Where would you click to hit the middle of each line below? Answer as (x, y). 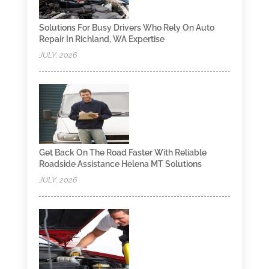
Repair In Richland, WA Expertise (101, 39)
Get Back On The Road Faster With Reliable (122, 152)
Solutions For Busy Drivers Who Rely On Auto (126, 27)
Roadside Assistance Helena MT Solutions (120, 164)
